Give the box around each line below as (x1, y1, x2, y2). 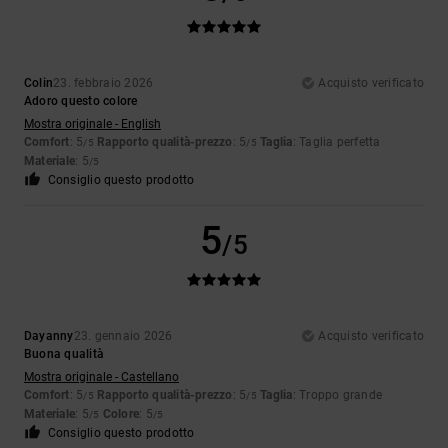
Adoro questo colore (24, 94, 138, 109)
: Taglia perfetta (292, 135, 381, 150)
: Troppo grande (292, 388, 383, 403)
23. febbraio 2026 (53, 76, 154, 91)
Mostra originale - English (24, 117, 161, 132)
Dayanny (24, 329, 74, 344)
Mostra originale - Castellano (24, 370, 179, 385)
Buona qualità (24, 347, 105, 362)
